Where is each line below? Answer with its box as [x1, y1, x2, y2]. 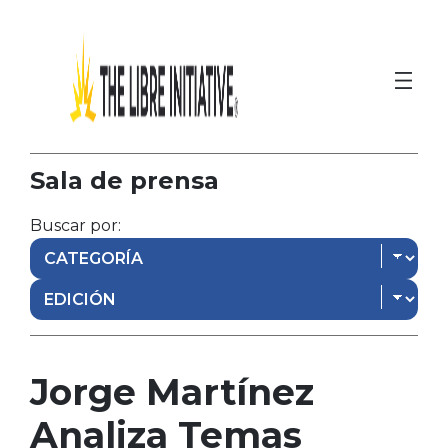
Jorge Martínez [29, 369, 314, 414]
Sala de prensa [29, 165, 219, 195]
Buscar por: [29, 215, 121, 235]
